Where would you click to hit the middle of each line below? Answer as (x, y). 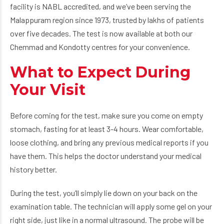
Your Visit (48, 90)
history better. (33, 169)
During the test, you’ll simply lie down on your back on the (104, 193)
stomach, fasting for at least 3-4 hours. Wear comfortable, (107, 129)
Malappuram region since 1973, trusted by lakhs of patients (107, 20)
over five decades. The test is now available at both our (101, 33)
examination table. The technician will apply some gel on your (111, 206)
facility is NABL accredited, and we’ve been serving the (100, 6)
